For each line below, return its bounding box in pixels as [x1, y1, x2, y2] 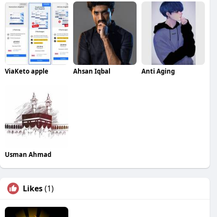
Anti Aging [141, 66, 175, 76]
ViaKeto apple [5, 66, 48, 76]
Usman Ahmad [5, 150, 51, 159]
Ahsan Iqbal [73, 66, 110, 76]
